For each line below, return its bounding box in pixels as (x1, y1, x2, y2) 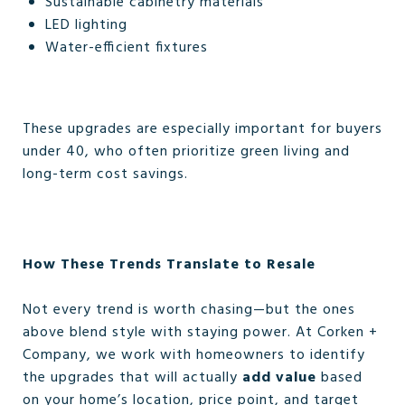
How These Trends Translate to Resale (23, 253, 316, 277)
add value (242, 366, 316, 390)
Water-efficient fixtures (44, 36, 208, 60)
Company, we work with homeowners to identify (23, 344, 365, 367)
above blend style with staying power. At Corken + (23, 321, 378, 344)
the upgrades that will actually (23, 366, 242, 390)
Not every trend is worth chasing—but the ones (23, 298, 355, 322)
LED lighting (44, 14, 127, 37)
